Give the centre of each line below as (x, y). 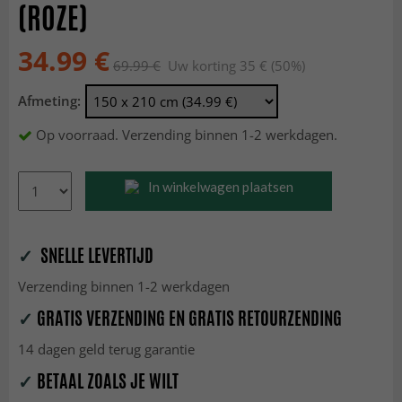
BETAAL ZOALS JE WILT (106, 381)
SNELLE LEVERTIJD (93, 256)
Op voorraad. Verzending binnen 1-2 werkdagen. (187, 135)
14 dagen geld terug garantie (106, 350)
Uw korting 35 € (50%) (233, 66)
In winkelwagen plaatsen (220, 187)
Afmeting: (49, 100)
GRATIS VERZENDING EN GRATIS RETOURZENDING (188, 319)
